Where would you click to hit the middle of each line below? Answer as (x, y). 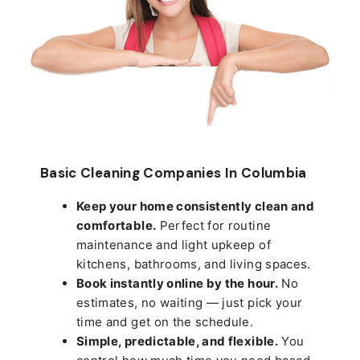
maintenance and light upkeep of (174, 244)
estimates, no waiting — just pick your (190, 302)
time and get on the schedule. (165, 321)
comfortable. (117, 225)
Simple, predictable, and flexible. (177, 341)
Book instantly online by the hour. (177, 283)
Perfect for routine (214, 225)
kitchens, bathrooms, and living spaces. (194, 264)
